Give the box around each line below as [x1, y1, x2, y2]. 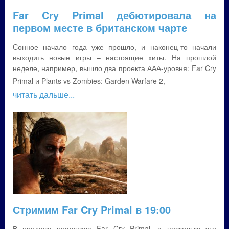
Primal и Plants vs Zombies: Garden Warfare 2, [13, 76, 165, 86]
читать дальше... [13, 88, 75, 100]
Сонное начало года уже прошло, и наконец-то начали [13, 41, 216, 52]
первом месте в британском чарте [13, 20, 187, 35]
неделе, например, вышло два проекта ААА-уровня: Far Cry [13, 63, 216, 73]
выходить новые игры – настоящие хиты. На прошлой [13, 52, 216, 62]
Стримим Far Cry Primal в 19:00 [13, 202, 171, 217]
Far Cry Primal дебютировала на [13, 8, 216, 22]
